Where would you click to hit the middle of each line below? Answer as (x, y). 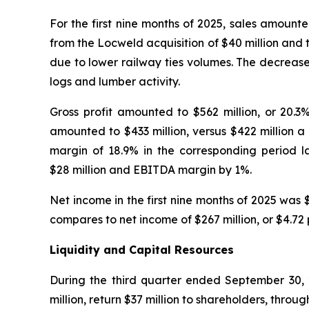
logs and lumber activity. (115, 81)
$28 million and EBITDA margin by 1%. (151, 169)
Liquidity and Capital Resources (142, 249)
